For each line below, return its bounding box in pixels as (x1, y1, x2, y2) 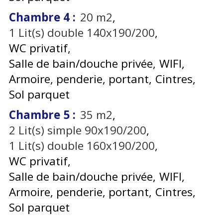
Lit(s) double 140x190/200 (18, 25, 155, 41)
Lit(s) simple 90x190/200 (18, 122, 146, 138)
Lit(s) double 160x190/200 (18, 138, 155, 154)
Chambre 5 (9, 107, 73, 123)
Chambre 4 (9, 9, 73, 25)
